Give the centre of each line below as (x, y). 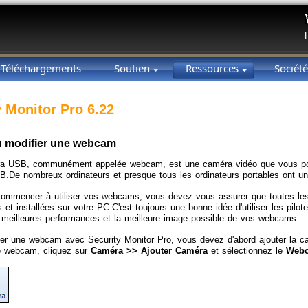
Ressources (213, 68)
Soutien (133, 68)
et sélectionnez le (247, 250)
